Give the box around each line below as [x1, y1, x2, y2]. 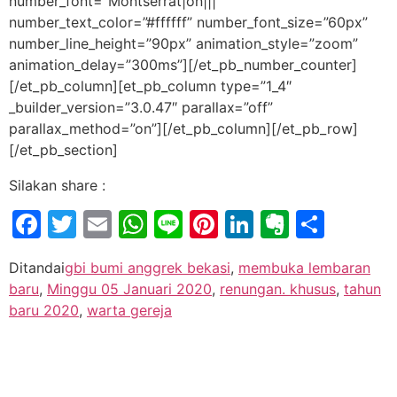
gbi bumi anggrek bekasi [65, 258, 230, 276]
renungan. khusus [220, 279, 336, 298]
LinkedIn [253, 206, 366, 241]
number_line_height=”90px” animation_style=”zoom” [9, 34, 358, 52]
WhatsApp [147, 206, 287, 241]
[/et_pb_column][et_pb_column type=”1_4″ [9, 76, 292, 95]
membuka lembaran [238, 258, 370, 276]
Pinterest [218, 206, 339, 241]
